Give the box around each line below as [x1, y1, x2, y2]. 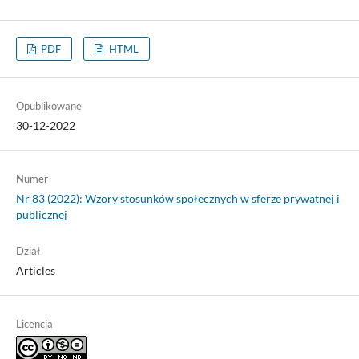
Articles [15, 264, 55, 278]
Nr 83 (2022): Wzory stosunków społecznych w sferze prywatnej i [15, 192, 340, 206]
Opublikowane [15, 99, 82, 112]
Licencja [15, 317, 53, 331]
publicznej [15, 208, 67, 222]
